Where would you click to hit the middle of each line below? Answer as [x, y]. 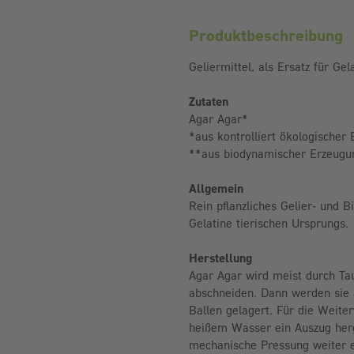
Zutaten [209, 101]
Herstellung [220, 257]
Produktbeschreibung [266, 34]
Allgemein [216, 188]
